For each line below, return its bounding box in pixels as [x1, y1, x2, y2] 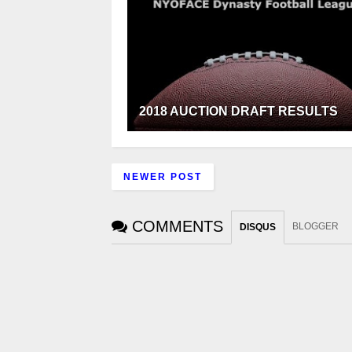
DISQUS [240, 222, 276, 233]
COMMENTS [132, 218, 223, 236]
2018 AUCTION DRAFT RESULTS [139, 104, 338, 119]
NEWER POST [123, 171, 202, 183]
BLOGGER [292, 221, 339, 233]
